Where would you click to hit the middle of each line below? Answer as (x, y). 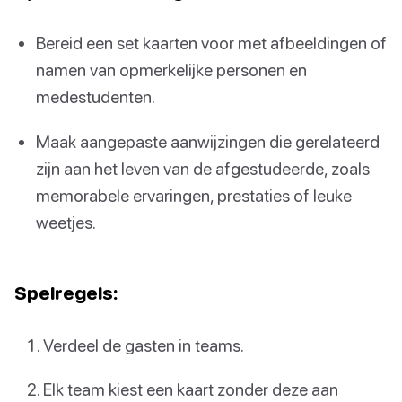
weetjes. (66, 222)
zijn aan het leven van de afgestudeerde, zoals (203, 168)
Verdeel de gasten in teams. (144, 345)
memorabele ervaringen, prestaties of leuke (194, 195)
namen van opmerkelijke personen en (171, 70)
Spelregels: (66, 292)
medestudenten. (96, 97)
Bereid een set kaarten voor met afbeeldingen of (211, 43)
